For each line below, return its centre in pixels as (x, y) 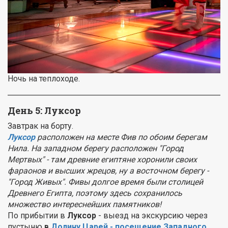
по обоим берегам (173, 137)
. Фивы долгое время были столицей (134, 182)
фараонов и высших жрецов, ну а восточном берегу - (108, 171)
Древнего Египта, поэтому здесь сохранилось (95, 193)
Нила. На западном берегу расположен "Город (96, 149)
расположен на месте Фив (87, 137)
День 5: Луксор (44, 111)
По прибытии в (37, 216)
